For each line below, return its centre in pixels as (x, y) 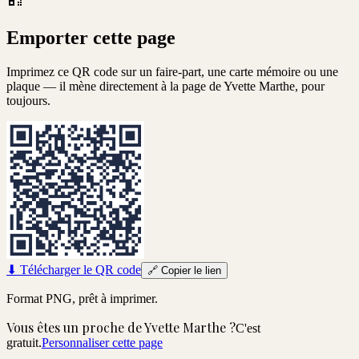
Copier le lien (190, 270)
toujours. (28, 100)
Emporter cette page (91, 37)
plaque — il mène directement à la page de (115, 86)
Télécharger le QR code (79, 269)
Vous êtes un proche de (75, 327)
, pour (310, 86)
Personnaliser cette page (102, 342)
